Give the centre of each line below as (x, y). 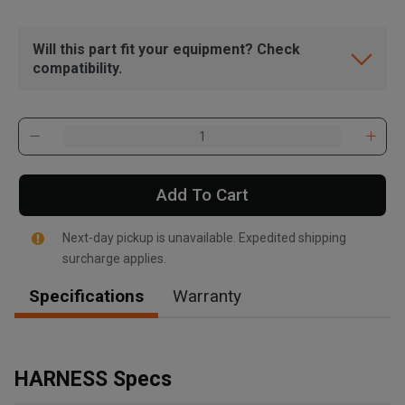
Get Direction (108, 357)
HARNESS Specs (93, 379)
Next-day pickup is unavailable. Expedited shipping (204, 237)
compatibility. (77, 68)
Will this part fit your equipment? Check (166, 49)
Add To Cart (202, 194)
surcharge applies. (114, 258)
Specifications (86, 296)
